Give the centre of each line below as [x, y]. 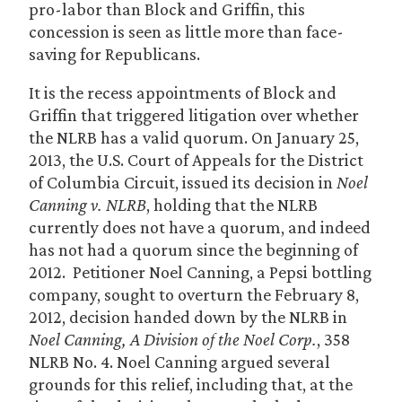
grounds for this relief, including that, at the [191, 384]
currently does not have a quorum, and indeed [200, 227]
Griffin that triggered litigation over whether [194, 115]
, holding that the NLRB [232, 205]
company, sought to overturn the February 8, [194, 294]
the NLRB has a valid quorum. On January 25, [194, 137]
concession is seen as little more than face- [186, 31]
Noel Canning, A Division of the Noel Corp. [173, 339]
